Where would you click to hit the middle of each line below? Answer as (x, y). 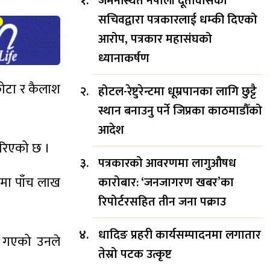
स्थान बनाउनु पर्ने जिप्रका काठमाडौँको (180, 111)
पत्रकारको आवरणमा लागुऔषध (167, 163)
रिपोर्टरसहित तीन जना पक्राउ (162, 202)
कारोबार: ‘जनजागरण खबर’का (166, 182)
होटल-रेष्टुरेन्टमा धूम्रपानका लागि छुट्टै (177, 91)
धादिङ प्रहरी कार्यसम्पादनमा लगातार (180, 235)
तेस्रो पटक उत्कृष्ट (135, 254)
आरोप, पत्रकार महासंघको (155, 39)
